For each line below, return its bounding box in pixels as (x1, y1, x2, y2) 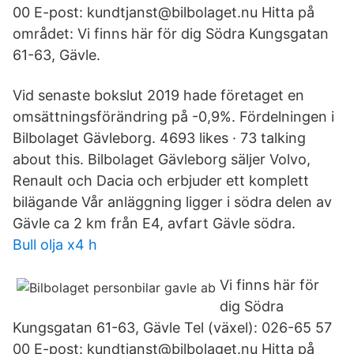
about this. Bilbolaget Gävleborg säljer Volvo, (13, 151, 311, 168)
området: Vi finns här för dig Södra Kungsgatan (13, 25, 329, 42)
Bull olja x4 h (13, 236, 97, 253)
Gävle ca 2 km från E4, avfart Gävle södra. (13, 215, 296, 232)
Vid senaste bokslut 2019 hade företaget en (13, 87, 304, 104)
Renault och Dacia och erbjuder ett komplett (13, 172, 309, 189)
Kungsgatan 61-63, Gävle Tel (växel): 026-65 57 (13, 319, 332, 336)
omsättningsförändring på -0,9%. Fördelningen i (13, 108, 338, 125)
